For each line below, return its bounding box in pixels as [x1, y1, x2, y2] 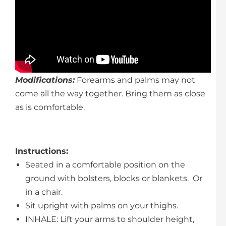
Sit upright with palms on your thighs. [25, 200, 178, 210]
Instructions [15, 146, 66, 156]
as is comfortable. [15, 102, 85, 112]
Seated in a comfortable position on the [25, 159, 185, 169]
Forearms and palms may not [75, 75, 195, 85]
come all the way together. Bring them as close [15, 88, 205, 98]
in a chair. [25, 187, 63, 197]
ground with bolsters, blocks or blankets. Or [25, 173, 202, 183]
